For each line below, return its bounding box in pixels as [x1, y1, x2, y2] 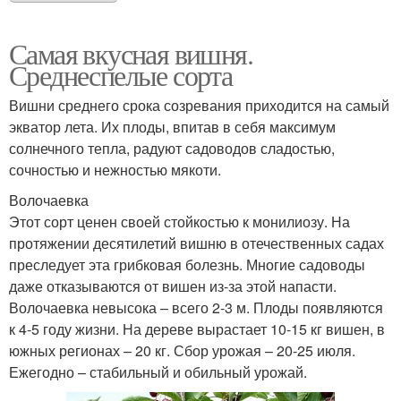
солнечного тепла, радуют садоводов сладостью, [9, 137, 335, 158]
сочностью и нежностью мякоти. [9, 158, 221, 180]
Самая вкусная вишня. [9, 33, 252, 73]
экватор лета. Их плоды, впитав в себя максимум [9, 115, 336, 137]
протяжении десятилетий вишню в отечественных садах [9, 232, 384, 253]
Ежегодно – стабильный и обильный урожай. [9, 361, 307, 382]
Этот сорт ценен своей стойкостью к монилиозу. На [9, 210, 350, 232]
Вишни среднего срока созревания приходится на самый [9, 94, 389, 115]
